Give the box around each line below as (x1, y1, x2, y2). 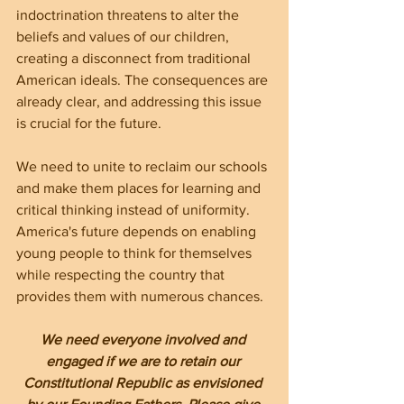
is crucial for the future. (16, 115, 161, 131)
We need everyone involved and (40, 331, 249, 347)
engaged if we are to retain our (45, 353, 243, 369)
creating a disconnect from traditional (16, 50, 254, 66)
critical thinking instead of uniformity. (16, 201, 253, 217)
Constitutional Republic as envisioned (23, 374, 265, 390)
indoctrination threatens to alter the (16, 6, 243, 23)
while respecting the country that (16, 266, 228, 282)
